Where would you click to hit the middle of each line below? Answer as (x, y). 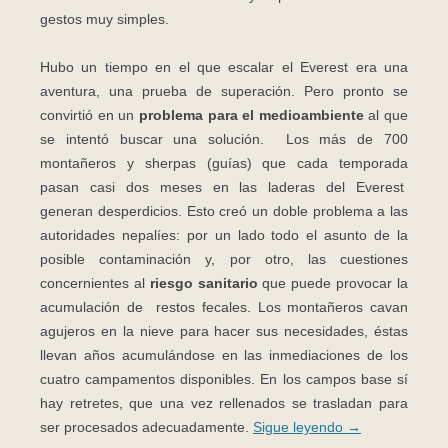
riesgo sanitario (203, 283)
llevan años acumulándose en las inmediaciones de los (224, 355)
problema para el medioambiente (251, 115)
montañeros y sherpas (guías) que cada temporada (224, 163)
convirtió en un (89, 115)
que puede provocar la (333, 283)
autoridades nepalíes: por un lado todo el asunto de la (224, 235)
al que (385, 115)
